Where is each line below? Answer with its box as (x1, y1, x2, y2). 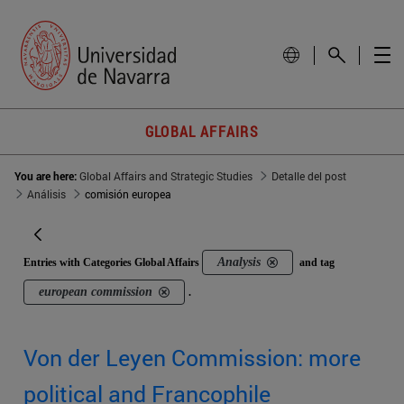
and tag (297, 256, 335, 270)
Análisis (27, 187, 66, 202)
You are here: (14, 169, 79, 184)
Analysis (217, 255, 261, 270)
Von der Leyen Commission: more (23, 343, 361, 373)
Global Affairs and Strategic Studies (79, 169, 252, 184)
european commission (39, 285, 152, 299)
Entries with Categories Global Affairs (23, 256, 202, 270)
